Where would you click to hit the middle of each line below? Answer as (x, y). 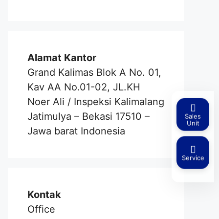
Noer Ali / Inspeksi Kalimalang (96, 102)
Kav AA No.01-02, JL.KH (84, 87)
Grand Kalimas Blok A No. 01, (94, 72)
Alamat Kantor (62, 58)
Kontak (44, 195)
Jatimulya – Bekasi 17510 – (88, 116)
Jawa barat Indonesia (76, 131)
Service (193, 159)
